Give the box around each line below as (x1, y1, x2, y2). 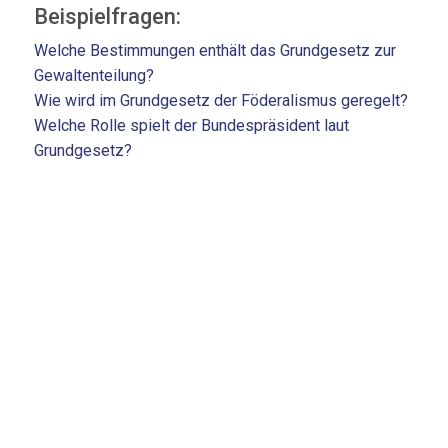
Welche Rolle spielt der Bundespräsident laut (34, 115, 349, 135)
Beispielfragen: (34, 3, 181, 29)
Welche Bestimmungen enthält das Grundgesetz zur (34, 40, 396, 60)
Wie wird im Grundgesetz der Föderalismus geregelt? (34, 90, 408, 110)
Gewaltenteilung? (34, 65, 154, 85)
